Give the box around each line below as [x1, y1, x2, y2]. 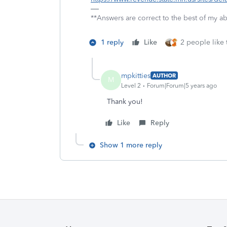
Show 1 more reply [100, 141, 162, 149]
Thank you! [107, 97, 145, 106]
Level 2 [121, 82, 141, 89]
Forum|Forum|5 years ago [147, 82, 217, 89]
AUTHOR [153, 72, 176, 79]
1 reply [101, 38, 124, 47]
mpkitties [121, 71, 150, 80]
